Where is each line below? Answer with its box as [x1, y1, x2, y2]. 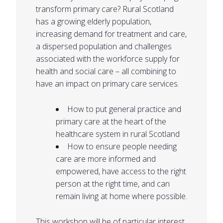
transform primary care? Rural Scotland [36, 3, 174, 14]
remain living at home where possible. [56, 190, 187, 202]
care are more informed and [56, 153, 156, 164]
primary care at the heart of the [56, 115, 166, 127]
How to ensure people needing [67, 140, 177, 152]
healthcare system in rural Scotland [56, 128, 180, 139]
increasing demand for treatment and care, [36, 28, 187, 39]
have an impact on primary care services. [36, 78, 179, 89]
